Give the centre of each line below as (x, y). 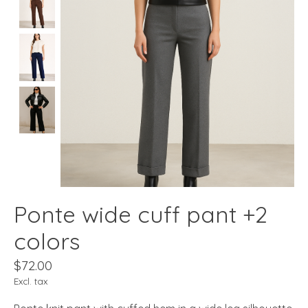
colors (47, 241)
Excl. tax (31, 281)
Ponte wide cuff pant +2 (141, 214)
